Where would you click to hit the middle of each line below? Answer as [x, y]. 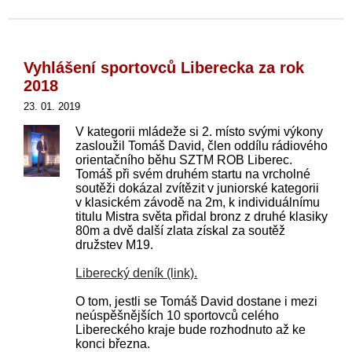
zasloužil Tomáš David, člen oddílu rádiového [202, 146]
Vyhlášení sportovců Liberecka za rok [164, 68]
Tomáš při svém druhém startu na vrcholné [193, 174]
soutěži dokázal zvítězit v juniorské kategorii [198, 188]
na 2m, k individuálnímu [254, 202]
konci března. [113, 344]
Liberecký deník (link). [137, 273]
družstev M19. [115, 245]
